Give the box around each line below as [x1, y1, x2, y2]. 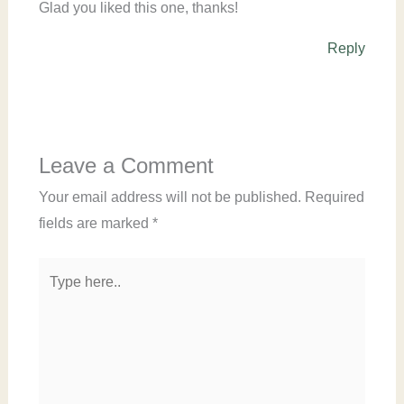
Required [304, 188, 364, 205]
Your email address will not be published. [38, 188, 301, 205]
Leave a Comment [38, 152, 214, 178]
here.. [37, 288, 74, 304]
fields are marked [38, 215, 152, 231]
